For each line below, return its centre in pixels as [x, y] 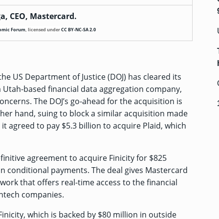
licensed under [44, 30]
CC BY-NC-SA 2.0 [78, 30]
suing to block [63, 113]
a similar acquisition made [138, 113]
